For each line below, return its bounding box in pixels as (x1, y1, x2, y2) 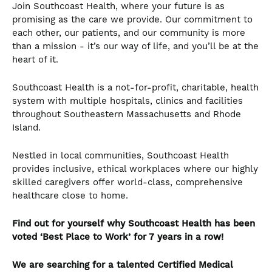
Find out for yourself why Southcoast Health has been (12, 218, 255, 230)
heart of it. (12, 54, 61, 66)
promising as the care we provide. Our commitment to (12, 14, 253, 26)
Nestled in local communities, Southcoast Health (12, 150, 229, 162)
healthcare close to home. (12, 190, 131, 202)
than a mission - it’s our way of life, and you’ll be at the (12, 41, 259, 53)
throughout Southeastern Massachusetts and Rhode (12, 109, 241, 121)
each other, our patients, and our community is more (12, 27, 245, 39)
